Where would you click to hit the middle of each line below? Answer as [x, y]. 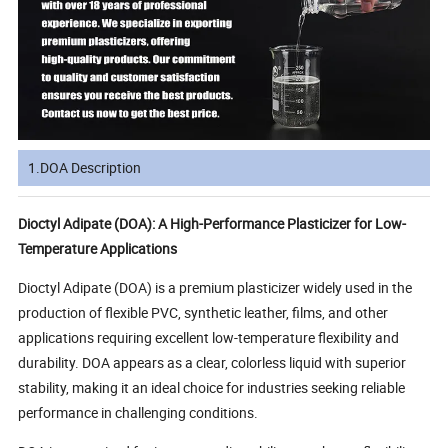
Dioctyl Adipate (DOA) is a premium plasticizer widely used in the [215, 287]
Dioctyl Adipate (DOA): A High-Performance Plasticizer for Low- [212, 223]
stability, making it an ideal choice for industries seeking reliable [212, 387]
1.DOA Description [85, 167]
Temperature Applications [98, 248]
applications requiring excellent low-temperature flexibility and [209, 337]
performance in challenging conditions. [138, 412]
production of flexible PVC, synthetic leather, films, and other [203, 312]
